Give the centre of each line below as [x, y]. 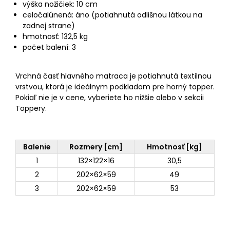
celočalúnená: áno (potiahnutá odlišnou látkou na [112, 15]
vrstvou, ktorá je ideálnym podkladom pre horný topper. [115, 87]
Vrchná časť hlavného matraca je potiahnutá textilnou [113, 76]
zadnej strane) [49, 26]
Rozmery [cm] [96, 147]
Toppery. [31, 108]
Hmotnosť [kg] [174, 147]
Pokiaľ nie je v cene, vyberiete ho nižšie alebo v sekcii [110, 98]
